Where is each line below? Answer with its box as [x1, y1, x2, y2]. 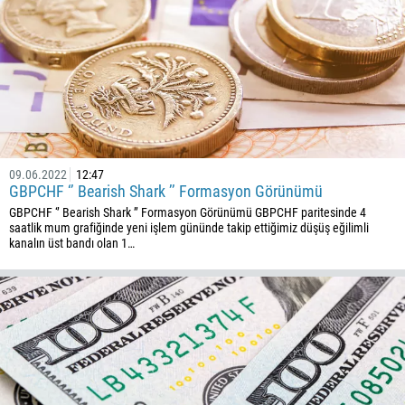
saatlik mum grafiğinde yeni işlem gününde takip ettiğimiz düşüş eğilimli [9, 221, 369, 235]
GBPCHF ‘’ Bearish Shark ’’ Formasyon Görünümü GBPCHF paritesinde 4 [9, 205, 366, 220]
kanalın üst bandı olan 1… [9, 236, 135, 250]
